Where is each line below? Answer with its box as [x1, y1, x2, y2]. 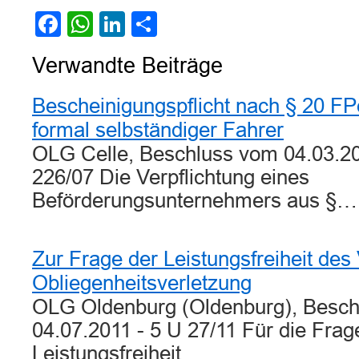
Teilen [157, 10, 224, 38]
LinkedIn [125, 10, 223, 38]
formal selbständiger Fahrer [32, 119, 284, 141]
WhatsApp [93, 10, 212, 38]
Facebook [61, 10, 175, 38]
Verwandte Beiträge [32, 54, 223, 78]
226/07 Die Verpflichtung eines [32, 166, 309, 188]
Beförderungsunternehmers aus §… [32, 189, 357, 212]
